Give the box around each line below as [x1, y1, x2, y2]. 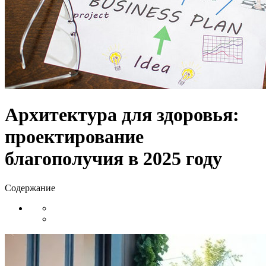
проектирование [5, 126, 144, 148]
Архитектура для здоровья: [5, 104, 239, 126]
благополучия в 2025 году [5, 148, 222, 170]
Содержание [5, 182, 55, 193]
